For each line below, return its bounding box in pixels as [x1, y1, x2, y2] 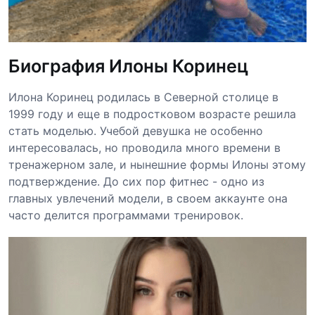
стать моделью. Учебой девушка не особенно [8, 123, 263, 138]
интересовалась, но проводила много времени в [8, 140, 281, 155]
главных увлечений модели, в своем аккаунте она [8, 191, 288, 205]
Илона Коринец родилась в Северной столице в [8, 89, 278, 104]
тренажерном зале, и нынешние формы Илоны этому [8, 157, 306, 172]
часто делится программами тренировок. [8, 207, 243, 222]
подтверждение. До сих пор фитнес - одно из [8, 174, 264, 188]
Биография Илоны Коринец [8, 55, 248, 77]
